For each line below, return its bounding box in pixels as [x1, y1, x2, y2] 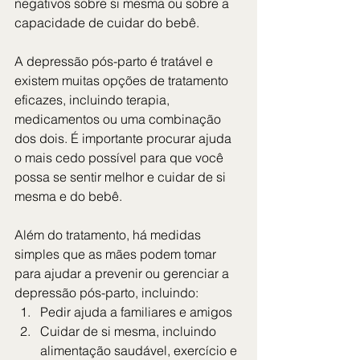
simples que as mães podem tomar [14, 246, 219, 263]
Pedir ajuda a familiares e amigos [40, 304, 232, 321]
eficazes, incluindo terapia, [14, 92, 173, 108]
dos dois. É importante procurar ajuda [14, 130, 235, 147]
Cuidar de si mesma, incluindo [40, 323, 219, 340]
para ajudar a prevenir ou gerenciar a [14, 265, 232, 282]
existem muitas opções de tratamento [14, 72, 231, 89]
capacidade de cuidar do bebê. [14, 14, 199, 31]
